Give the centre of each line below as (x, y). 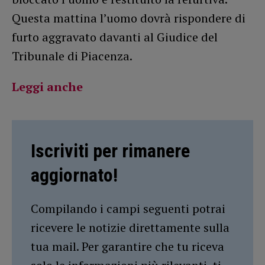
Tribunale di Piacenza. (72, 56)
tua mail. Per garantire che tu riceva (127, 247)
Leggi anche (47, 87)
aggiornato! (74, 175)
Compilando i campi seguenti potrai (128, 209)
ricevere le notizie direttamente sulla (130, 228)
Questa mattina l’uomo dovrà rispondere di (129, 18)
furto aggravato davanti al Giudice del (115, 37)
